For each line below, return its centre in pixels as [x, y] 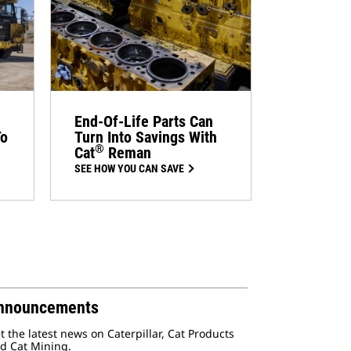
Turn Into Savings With [145, 138]
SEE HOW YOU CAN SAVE [129, 169]
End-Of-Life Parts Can [143, 122]
